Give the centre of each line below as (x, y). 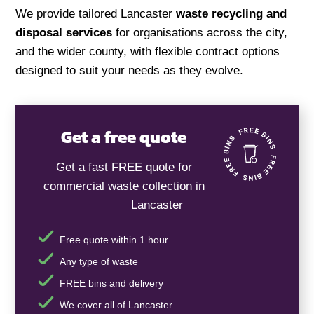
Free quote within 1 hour (114, 239)
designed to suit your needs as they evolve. (130, 70)
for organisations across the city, (200, 32)
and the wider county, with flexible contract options (148, 51)
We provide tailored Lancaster (96, 13)
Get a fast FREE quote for (124, 167)
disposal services (64, 32)
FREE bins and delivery (111, 283)
